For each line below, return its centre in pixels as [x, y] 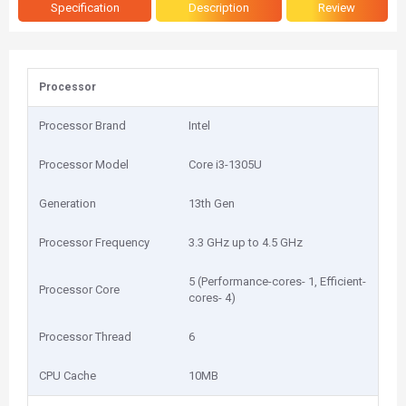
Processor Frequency [94, 242]
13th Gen [212, 203]
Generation [68, 203]
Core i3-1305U [225, 164]
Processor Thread [85, 337]
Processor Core [79, 290]
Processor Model [84, 164]
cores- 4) [212, 298]
